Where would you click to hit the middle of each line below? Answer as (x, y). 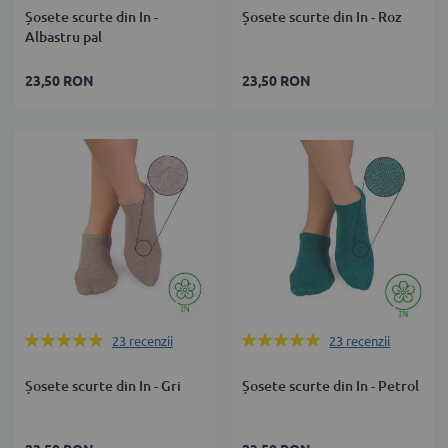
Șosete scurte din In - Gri (103, 385)
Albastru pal (63, 37)
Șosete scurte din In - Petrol (331, 385)
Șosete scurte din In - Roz (322, 17)
